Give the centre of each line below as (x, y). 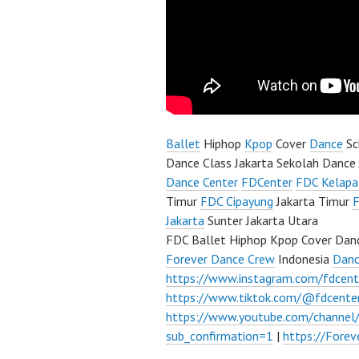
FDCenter (267, 182)
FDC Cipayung (237, 201)
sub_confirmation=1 (220, 336)
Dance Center (202, 182)
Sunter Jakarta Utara (261, 220)
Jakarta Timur (313, 201)
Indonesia (304, 259)
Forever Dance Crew (220, 259)
